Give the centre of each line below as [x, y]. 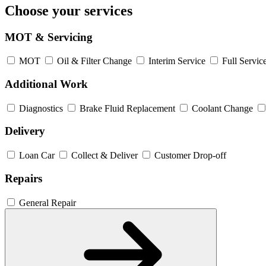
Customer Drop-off [190, 156]
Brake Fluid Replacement [127, 108]
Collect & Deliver [104, 156]
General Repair [47, 202]
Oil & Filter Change [94, 61]
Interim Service [177, 61]
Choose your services [69, 10]
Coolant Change [222, 108]
